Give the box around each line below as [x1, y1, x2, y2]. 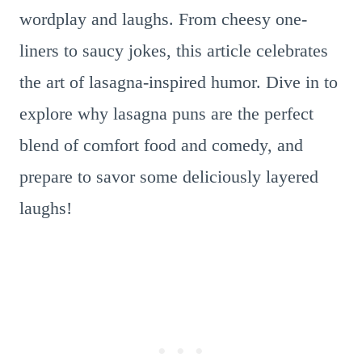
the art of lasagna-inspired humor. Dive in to [19, 72, 338, 92]
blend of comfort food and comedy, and [19, 135, 303, 155]
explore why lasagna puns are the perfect [19, 103, 314, 124]
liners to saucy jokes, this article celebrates [19, 40, 328, 61]
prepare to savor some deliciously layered [19, 166, 318, 187]
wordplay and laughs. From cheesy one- [19, 9, 307, 29]
